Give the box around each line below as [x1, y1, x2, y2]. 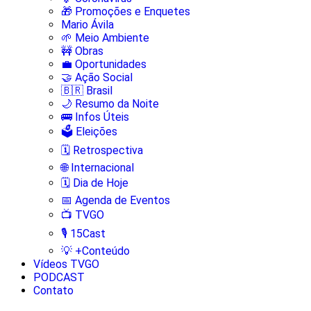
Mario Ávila [61, 17, 114, 31]
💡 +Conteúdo [61, 244, 130, 258]
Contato [33, 283, 74, 297]
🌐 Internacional [61, 160, 134, 174]
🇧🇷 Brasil [61, 83, 112, 97]
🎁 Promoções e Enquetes [61, 4, 190, 18]
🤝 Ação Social [61, 70, 133, 84]
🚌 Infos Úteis [61, 110, 129, 124]
